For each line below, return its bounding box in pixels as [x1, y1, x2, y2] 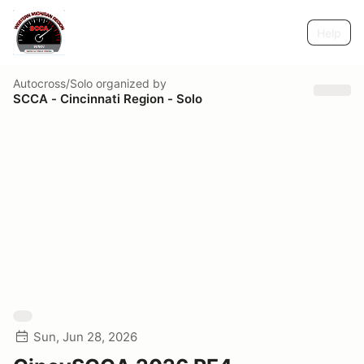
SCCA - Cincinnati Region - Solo [13, 90, 202, 106]
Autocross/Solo [13, 76, 93, 90]
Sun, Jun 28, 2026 [33, 329, 137, 344]
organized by [93, 76, 167, 90]
